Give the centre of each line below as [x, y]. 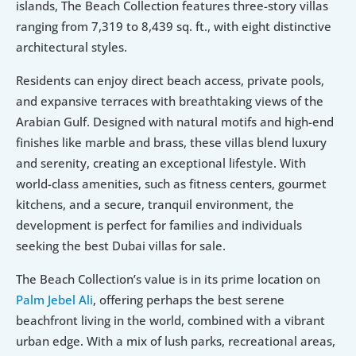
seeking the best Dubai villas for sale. [121, 246]
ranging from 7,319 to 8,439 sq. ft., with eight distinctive [174, 27]
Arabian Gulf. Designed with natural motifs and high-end [175, 122]
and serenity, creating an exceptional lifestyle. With [161, 163]
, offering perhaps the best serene [189, 300]
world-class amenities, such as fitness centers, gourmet [171, 184]
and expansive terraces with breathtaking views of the [170, 101]
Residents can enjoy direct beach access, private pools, [170, 81]
